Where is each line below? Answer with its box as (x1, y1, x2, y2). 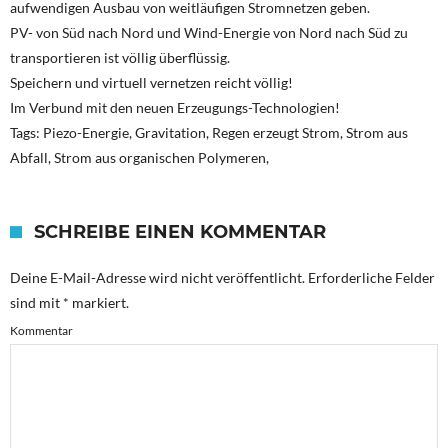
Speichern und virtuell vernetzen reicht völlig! (10, 74, 293, 92)
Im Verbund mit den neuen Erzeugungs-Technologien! (10, 99, 340, 117)
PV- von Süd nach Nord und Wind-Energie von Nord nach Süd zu (10, 24, 408, 42)
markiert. (69, 294, 129, 312)
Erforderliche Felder (305, 269, 435, 287)
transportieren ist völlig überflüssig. (10, 49, 230, 67)
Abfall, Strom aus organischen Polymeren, (10, 149, 269, 167)
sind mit (10, 294, 63, 312)
